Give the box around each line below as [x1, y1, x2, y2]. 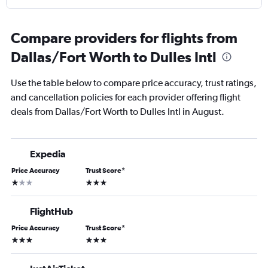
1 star [11, 176, 29, 187]
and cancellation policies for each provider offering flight [11, 92, 240, 103]
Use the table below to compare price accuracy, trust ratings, [11, 77, 257, 89]
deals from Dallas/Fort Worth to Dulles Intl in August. [11, 106, 224, 118]
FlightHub [30, 206, 73, 217]
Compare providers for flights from [11, 29, 237, 47]
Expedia [30, 148, 66, 160]
